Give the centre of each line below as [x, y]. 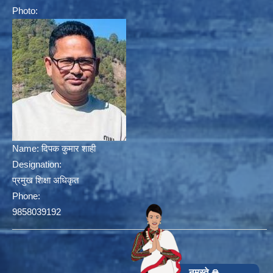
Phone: [26, 196]
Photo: [25, 11]
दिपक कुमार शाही [69, 149]
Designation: [37, 165]
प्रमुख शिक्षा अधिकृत [45, 180]
